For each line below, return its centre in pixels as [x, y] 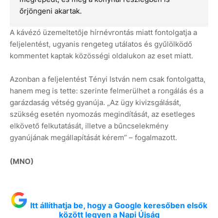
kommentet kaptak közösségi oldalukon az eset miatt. [101, 56]
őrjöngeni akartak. [51, 11]
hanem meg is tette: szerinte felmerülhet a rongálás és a [107, 91]
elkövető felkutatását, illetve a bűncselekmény [89, 126]
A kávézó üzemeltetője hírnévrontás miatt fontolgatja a [103, 33]
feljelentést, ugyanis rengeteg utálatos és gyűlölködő [101, 44]
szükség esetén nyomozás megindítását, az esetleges [102, 114]
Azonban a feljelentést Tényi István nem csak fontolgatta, [108, 79]
